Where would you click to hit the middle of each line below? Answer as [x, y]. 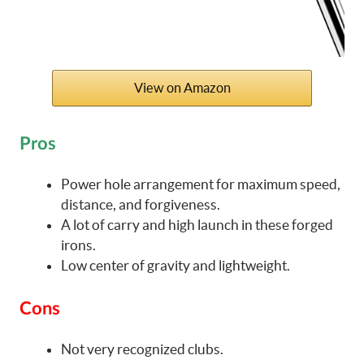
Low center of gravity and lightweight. [175, 265]
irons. [78, 245]
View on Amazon [182, 87]
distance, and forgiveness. [141, 204]
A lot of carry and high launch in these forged [197, 224]
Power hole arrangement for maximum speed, [201, 184]
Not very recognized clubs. [142, 349]
